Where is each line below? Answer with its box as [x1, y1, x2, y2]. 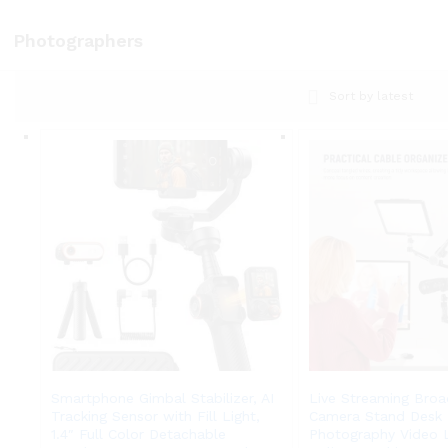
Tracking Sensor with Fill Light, [51, 407, 260, 424]
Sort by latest [329, 89, 414, 103]
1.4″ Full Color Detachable [51, 425, 226, 442]
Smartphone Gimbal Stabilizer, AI [51, 389, 274, 406]
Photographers [13, 29, 143, 51]
